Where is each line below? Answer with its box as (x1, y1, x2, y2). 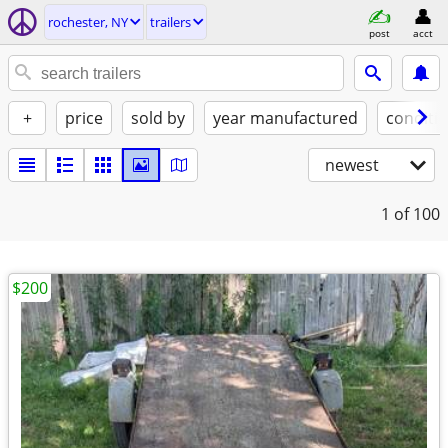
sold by (131, 107, 185, 129)
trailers (150, 13, 191, 31)
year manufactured (213, 107, 358, 129)
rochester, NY (48, 13, 128, 31)
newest (325, 154, 379, 176)
